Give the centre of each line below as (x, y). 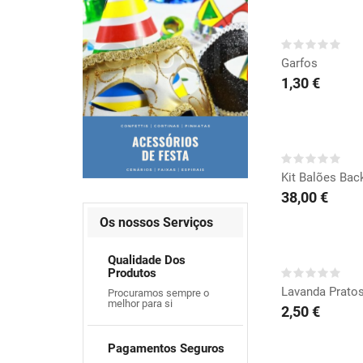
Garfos (299, 63)
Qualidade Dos (147, 261)
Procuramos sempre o (158, 293)
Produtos (132, 273)
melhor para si (140, 304)
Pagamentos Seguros (166, 349)
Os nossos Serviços (156, 223)
